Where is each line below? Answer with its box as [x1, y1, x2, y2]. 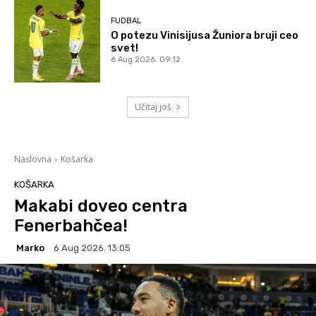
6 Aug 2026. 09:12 [111, 55, 181, 65]
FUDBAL [111, 16, 142, 26]
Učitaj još [135, 101, 171, 114]
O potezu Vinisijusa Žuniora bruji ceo [111, 29, 299, 42]
